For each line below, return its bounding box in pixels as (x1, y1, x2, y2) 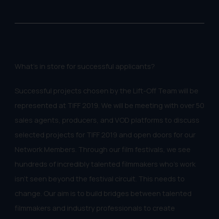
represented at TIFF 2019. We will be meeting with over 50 (15, 100, 204, 110)
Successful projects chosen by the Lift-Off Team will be (15, 85, 198, 95)
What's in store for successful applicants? (15, 61, 155, 71)
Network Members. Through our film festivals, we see (15, 144, 191, 154)
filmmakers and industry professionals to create (15, 202, 175, 213)
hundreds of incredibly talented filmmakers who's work (15, 158, 196, 169)
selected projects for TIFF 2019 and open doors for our (15, 129, 196, 139)
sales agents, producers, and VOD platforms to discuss (15, 114, 199, 125)
